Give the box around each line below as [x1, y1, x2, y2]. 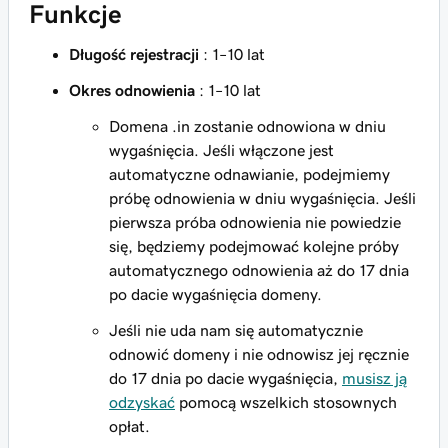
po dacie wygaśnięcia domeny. [109, 286, 322, 302]
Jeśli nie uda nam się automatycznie [109, 322, 363, 338]
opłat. [109, 418, 150, 434]
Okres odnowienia [69, 82, 195, 98]
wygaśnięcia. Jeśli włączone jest [109, 142, 334, 158]
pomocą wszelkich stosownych [175, 394, 397, 410]
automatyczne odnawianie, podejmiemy [109, 166, 390, 182]
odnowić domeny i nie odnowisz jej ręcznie [109, 346, 409, 362]
